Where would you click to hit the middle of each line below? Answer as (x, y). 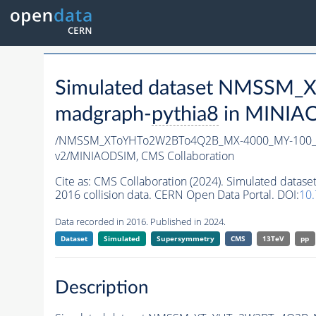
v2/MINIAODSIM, (98, 156)
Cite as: (74, 182)
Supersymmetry (185, 239)
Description (102, 287)
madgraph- (103, 115)
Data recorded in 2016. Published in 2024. (140, 222)
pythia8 (185, 115)
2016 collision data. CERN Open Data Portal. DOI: (177, 195)
